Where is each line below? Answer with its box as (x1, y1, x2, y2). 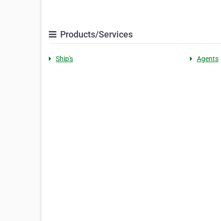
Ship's (56, 55, 73, 63)
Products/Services (58, 29, 133, 40)
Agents (196, 55, 219, 63)
